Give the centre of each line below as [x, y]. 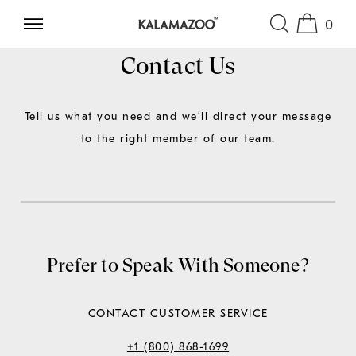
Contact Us [178, 66]
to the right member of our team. [178, 139]
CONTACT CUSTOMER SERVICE [178, 313]
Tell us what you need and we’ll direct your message [178, 116]
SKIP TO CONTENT [88, 27]
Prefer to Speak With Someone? [178, 265]
